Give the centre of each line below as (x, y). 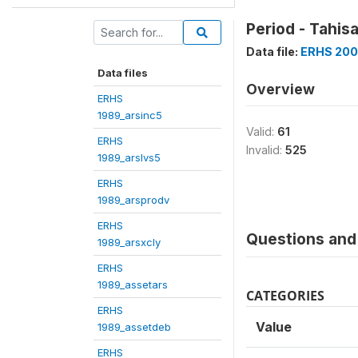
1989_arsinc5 (130, 115)
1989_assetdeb (134, 326)
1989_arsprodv (133, 199)
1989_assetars (133, 284)
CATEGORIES (285, 295)
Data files (123, 72)
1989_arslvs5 (129, 157)
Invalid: (266, 149)
